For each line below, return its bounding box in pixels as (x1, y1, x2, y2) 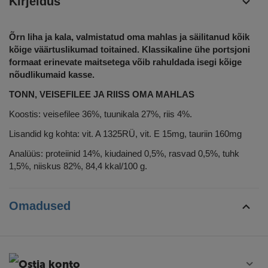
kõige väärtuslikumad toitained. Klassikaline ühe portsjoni (9, 44, 250, 55)
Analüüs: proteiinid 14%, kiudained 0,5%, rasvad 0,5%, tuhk (9, 148, 239, 159)
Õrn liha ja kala (9, 32, 71, 42)
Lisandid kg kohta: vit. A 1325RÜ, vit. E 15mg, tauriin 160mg (9, 129, 242, 139)
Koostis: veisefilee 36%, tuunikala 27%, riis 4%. (9, 109, 194, 120)
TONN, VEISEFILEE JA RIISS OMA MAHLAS (9, 89, 194, 100)
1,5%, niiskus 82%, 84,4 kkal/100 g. (9, 161, 147, 172)
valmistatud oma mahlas (76, 32, 177, 42)
